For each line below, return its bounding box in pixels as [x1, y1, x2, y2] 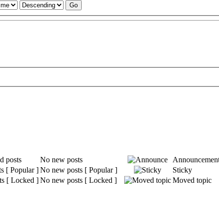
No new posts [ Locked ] [40, 176, 117, 185]
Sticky [173, 166, 192, 175]
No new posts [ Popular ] [40, 166, 117, 175]
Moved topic [173, 176, 212, 185]
